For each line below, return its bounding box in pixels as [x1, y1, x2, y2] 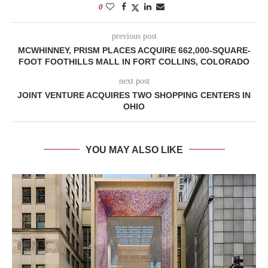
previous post [111, 31, 157, 41]
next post [118, 76, 150, 86]
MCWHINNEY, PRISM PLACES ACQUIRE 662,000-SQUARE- [17, 45, 251, 55]
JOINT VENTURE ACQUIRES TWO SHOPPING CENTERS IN [17, 90, 251, 100]
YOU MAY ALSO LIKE [85, 144, 183, 155]
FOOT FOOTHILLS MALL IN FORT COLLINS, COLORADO [19, 56, 249, 66]
